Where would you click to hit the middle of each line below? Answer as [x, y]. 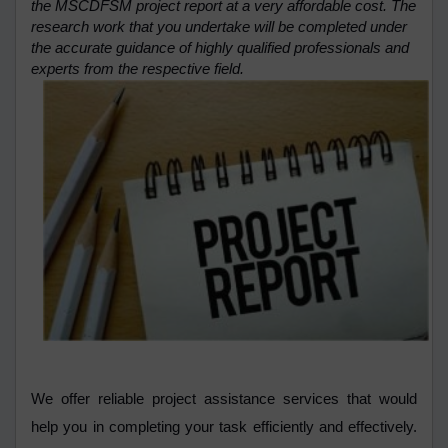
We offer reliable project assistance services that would [224, 399]
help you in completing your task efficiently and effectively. [224, 427]
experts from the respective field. [141, 69]
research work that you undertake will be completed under [219, 27]
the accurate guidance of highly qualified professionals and [220, 48]
